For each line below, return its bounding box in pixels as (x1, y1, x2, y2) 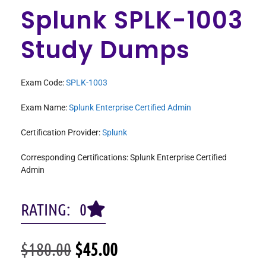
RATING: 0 (21, 199, 87, 219)
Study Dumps (21, 33, 190, 67)
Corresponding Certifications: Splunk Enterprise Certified (21, 153, 227, 163)
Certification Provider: (21, 128, 102, 138)
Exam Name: (21, 103, 69, 113)
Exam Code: (21, 78, 66, 88)
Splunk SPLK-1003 (21, 4, 243, 37)
